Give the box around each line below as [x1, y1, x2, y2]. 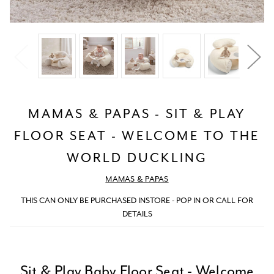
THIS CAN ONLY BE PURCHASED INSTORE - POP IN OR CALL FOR [21, 196, 253, 206]
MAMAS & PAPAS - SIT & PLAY [28, 107, 246, 122]
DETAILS [122, 209, 152, 219]
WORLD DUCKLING [66, 151, 208, 166]
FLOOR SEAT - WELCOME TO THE [13, 129, 261, 144]
